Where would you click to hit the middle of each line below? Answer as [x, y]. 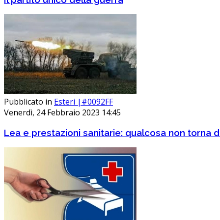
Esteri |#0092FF [83, 102]
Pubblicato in [28, 102]
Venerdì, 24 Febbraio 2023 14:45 [62, 113]
